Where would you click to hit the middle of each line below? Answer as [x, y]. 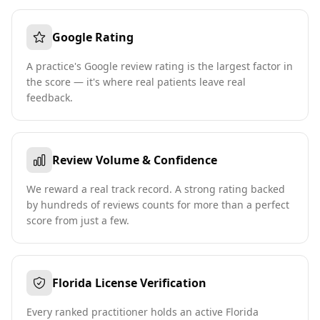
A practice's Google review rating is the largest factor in [160, 66]
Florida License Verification [129, 283]
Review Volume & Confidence [135, 160]
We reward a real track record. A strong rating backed [156, 189]
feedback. [50, 97]
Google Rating [93, 37]
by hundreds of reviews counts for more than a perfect [158, 205]
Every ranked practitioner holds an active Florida [142, 312]
